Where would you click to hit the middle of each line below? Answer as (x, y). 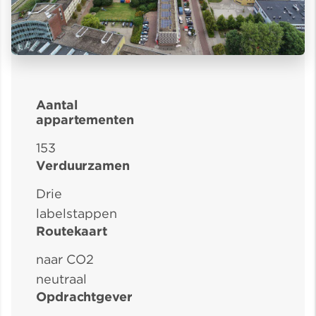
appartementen (85, 119)
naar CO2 (65, 259)
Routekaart (72, 231)
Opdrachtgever (84, 296)
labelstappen (77, 213)
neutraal (61, 279)
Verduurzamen (83, 165)
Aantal (57, 104)
